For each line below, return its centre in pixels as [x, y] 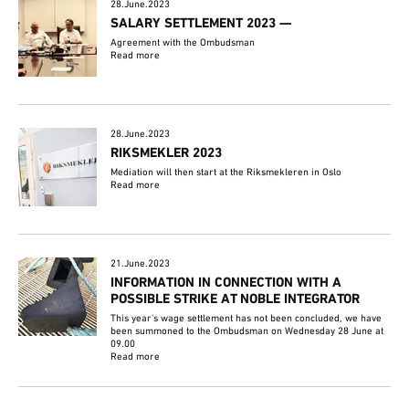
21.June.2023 [141, 264]
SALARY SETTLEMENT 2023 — [201, 23]
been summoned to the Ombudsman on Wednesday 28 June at [247, 331]
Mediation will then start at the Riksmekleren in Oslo [226, 172]
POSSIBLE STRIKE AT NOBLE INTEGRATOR [236, 299]
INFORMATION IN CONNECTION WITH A [226, 283]
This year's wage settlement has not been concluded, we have [246, 319]
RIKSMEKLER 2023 [167, 153]
